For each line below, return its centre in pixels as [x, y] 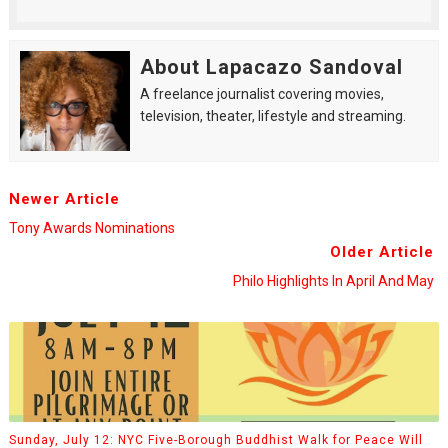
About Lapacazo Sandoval [271, 67]
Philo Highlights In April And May [334, 281]
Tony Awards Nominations [91, 228]
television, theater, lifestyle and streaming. [272, 116]
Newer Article [64, 199]
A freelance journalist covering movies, [261, 94]
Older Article [382, 252]
